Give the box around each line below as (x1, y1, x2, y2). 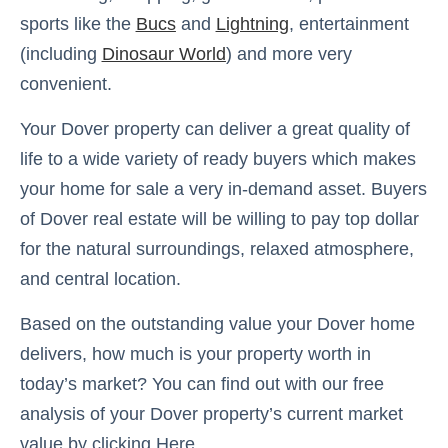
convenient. (19, 73, 112, 94)
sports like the (19, 13, 136, 34)
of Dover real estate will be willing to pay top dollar (19, 208, 419, 229)
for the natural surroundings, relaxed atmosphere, (19, 238, 414, 259)
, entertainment (288, 13, 409, 34)
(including (19, 43, 102, 64)
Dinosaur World (101, 43, 226, 64)
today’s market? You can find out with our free (19, 373, 384, 394)
